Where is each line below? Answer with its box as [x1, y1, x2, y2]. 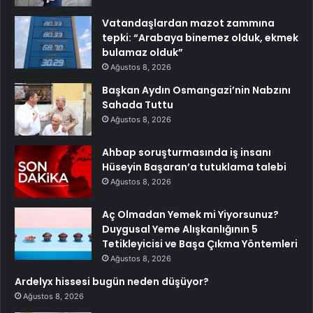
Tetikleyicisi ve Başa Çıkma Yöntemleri [102, 236, 298, 251]
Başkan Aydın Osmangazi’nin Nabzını [102, 82, 291, 97]
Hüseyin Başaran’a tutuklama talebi [102, 159, 286, 174]
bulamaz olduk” [102, 45, 183, 59]
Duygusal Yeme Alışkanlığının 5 [102, 221, 258, 236]
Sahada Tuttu [102, 97, 173, 112]
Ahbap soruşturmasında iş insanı [102, 145, 271, 159]
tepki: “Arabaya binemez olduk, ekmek [102, 30, 298, 45]
